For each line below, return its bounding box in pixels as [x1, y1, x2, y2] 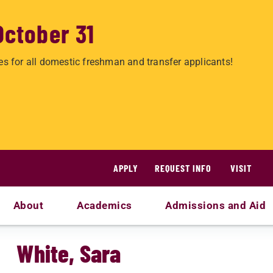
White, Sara [16, 238, 121, 268]
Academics [77, 199, 132, 211]
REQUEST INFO [155, 162, 211, 174]
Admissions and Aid [165, 199, 266, 211]
